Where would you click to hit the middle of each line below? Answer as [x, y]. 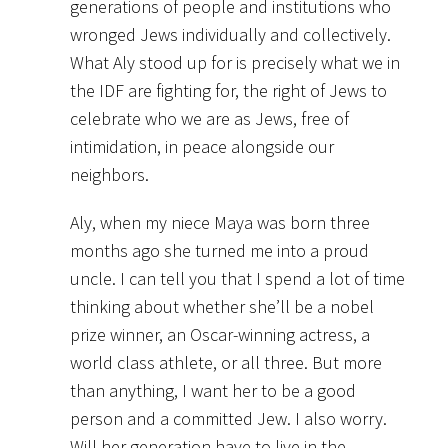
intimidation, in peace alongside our [202, 146]
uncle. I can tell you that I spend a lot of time [237, 278]
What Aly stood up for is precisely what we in [235, 62]
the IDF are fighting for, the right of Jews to [228, 90]
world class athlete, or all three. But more [226, 362]
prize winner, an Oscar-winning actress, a [220, 334]
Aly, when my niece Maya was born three [220, 222]
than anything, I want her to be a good [213, 390]
